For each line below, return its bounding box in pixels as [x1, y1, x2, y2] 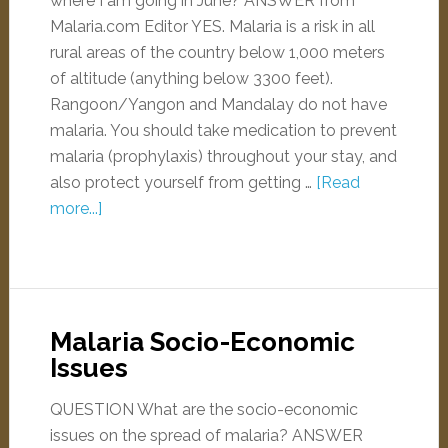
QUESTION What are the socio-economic [49, 400, 358, 419]
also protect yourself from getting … [49, 173, 316, 192]
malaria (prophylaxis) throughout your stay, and [49, 147, 397, 166]
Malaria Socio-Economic [49, 327, 355, 357]
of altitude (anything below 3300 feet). [49, 69, 333, 88]
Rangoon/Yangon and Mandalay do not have [49, 95, 387, 114]
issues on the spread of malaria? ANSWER [49, 426, 363, 445]
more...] [49, 199, 102, 218]
